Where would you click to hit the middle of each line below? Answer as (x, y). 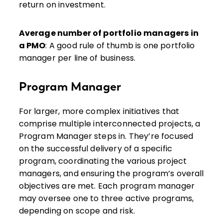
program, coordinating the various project (103, 161)
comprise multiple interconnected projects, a (110, 124)
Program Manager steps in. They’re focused (106, 136)
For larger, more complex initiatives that (99, 111)
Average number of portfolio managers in (109, 33)
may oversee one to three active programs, (106, 199)
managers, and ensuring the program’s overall (111, 174)
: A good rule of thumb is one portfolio (120, 46)
